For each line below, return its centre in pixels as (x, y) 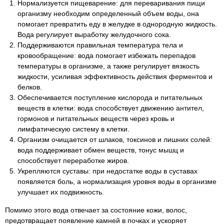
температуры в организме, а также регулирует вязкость (108, 66)
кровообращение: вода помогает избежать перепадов (106, 55)
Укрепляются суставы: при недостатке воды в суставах (107, 171)
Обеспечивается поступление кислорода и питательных (110, 97)
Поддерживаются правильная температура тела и (100, 45)
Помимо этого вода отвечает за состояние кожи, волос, (96, 210)
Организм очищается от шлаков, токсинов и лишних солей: (115, 139)
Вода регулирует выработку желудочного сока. (94, 34)
